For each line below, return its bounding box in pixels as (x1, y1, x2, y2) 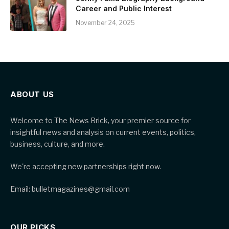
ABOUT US (10, 89, 54, 99)
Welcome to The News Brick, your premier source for (10, 116, 191, 125)
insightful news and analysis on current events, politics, (10, 127, 196, 136)
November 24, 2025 (76, 18, 135, 27)
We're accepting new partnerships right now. (10, 162, 161, 171)
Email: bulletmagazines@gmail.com (10, 184, 130, 193)
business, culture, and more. (10, 139, 105, 148)
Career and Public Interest (76, 4, 172, 13)
